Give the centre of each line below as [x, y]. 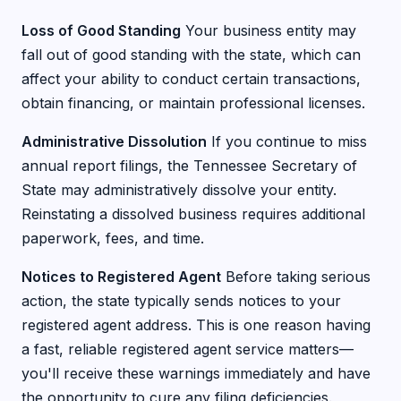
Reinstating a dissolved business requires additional [193, 214]
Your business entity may [269, 30]
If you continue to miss [287, 141]
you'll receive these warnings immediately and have [196, 373]
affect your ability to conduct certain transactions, [191, 79]
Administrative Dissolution [114, 141]
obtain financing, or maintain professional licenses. [193, 103]
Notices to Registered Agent [121, 277]
